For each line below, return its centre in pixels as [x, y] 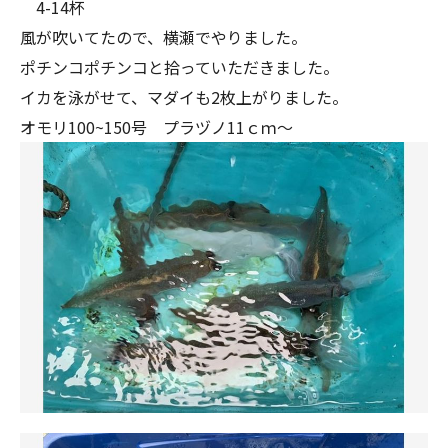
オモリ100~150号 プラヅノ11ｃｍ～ [156, 127]
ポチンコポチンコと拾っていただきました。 [179, 67]
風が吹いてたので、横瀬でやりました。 [163, 37]
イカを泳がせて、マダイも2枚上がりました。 [184, 97]
